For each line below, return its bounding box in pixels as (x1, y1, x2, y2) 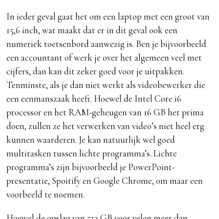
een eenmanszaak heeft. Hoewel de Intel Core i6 (6, 93, 182, 105)
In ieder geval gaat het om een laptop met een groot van (6, 11, 210, 22)
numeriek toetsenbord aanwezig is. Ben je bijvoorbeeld (6, 38, 207, 50)
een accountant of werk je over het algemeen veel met (6, 52, 202, 64)
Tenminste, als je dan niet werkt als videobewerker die (6, 79, 206, 91)
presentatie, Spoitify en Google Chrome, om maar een (6, 175, 203, 187)
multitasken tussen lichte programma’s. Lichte (6, 148, 177, 159)
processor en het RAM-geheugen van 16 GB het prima (6, 107, 204, 118)
